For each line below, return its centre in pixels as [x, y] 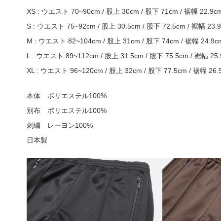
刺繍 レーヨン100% [59, 126]
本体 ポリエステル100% [66, 96]
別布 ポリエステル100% [66, 111]
